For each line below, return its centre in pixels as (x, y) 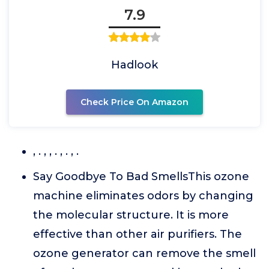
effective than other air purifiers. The (138, 234)
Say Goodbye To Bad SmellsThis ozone (141, 177)
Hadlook (134, 65)
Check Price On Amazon (134, 102)
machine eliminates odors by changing (143, 196)
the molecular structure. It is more (131, 215)
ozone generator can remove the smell (144, 253)
